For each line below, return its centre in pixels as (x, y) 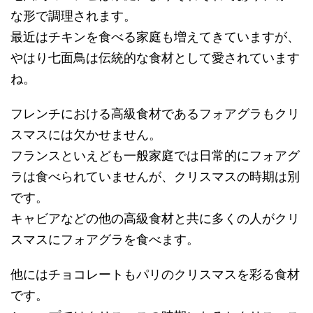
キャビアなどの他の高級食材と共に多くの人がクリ (155, 218)
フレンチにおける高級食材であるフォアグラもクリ (155, 113)
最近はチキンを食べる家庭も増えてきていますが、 (155, 36)
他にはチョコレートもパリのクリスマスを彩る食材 (155, 274)
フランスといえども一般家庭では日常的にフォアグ (155, 155)
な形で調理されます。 (73, 15)
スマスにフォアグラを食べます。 (105, 239)
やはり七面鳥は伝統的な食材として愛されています (155, 57)
